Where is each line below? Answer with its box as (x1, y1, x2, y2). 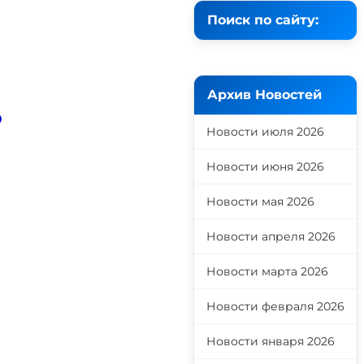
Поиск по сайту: (207, 12, 318, 28)
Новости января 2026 (206, 334, 335, 349)
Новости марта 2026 (206, 264, 328, 279)
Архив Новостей (207, 87, 322, 102)
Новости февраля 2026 (206, 299, 344, 314)
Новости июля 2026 (206, 124, 324, 139)
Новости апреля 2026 (206, 229, 336, 244)
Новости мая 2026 (206, 194, 314, 209)
